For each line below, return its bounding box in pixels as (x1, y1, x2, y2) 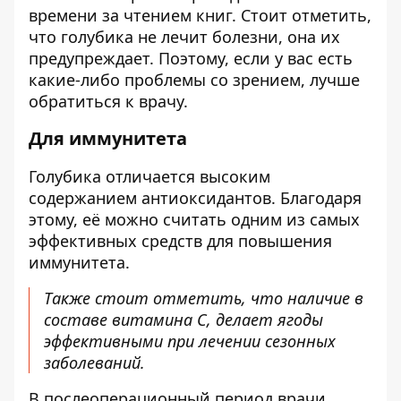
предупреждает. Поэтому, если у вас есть (29, 47, 353, 69)
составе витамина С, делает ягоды (44, 309, 323, 330)
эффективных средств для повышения (29, 230, 332, 252)
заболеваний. (44, 352, 145, 373)
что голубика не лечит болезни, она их (29, 26, 340, 47)
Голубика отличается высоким (29, 166, 270, 187)
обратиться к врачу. (29, 90, 188, 112)
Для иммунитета (29, 126, 187, 150)
